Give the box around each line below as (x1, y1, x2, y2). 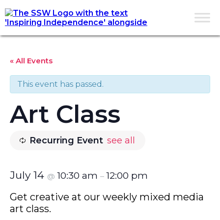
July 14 (10, 169, 47, 181)
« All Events (10, 56, 53, 65)
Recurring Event (29, 135, 103, 146)
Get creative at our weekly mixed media (10, 191, 204, 203)
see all (107, 135, 135, 146)
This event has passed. (17, 80, 104, 89)
